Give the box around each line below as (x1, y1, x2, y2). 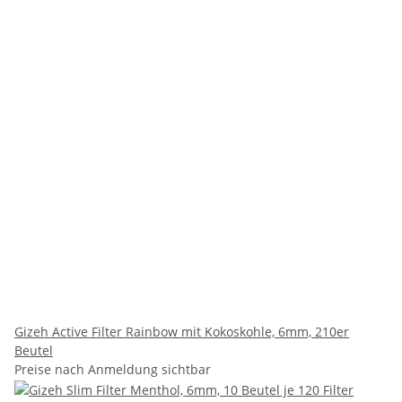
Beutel (14, 342, 53, 359)
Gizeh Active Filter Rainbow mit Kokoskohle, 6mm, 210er (14, 323, 349, 340)
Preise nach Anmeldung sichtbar (14, 361, 211, 378)
